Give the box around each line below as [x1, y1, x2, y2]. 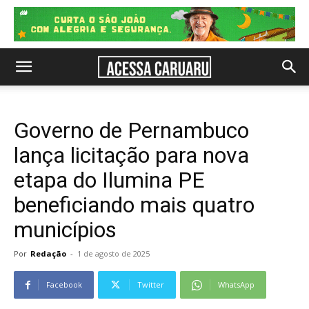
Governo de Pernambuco [14, 117, 249, 143]
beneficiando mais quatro [14, 192, 255, 218]
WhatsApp [218, 279, 255, 290]
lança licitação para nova [14, 142, 249, 168]
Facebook [46, 279, 82, 290]
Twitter [137, 279, 164, 290]
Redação [30, 248, 66, 259]
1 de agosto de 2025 [77, 248, 150, 259]
